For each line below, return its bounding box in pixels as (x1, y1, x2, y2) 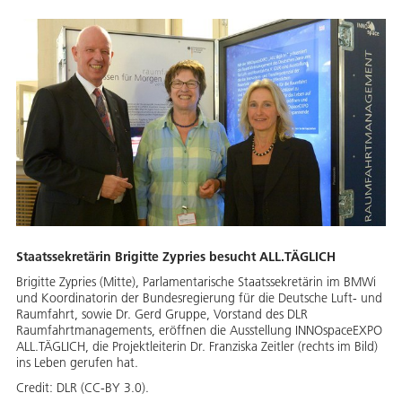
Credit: (16, 380, 57, 397)
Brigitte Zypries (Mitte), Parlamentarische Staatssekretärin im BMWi (16, 274, 376, 291)
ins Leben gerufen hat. (16, 354, 138, 371)
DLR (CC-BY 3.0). (57, 380, 149, 397)
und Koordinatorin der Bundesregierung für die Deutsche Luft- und (16, 290, 382, 307)
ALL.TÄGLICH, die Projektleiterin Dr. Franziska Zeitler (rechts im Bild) (16, 338, 378, 355)
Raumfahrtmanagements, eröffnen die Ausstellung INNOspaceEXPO (16, 322, 382, 339)
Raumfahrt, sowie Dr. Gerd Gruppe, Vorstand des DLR (16, 306, 308, 323)
